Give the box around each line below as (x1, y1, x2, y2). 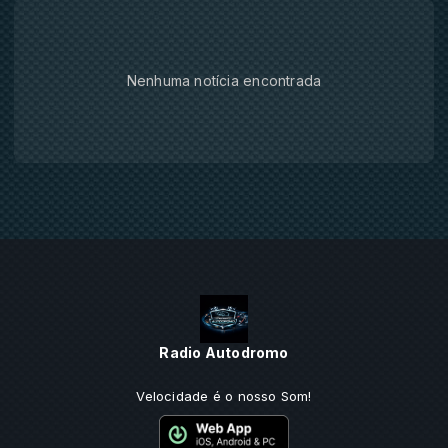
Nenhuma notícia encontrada (126, 71, 322, 89)
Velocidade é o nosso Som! (136, 387, 312, 404)
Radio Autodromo (159, 343, 289, 361)
